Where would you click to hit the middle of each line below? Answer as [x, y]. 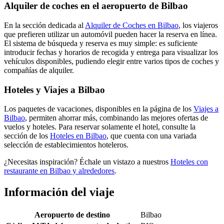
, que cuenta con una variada [151, 136]
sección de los [27, 136]
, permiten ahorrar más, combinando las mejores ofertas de [116, 118]
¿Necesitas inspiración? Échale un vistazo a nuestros [87, 162]
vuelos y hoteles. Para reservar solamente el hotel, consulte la [100, 127]
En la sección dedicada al [44, 25]
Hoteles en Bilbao [78, 136]
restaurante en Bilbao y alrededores [59, 171]
